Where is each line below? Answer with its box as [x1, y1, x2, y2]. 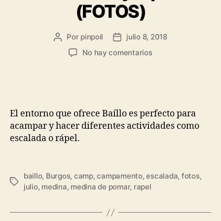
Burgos [45, 171, 71, 181]
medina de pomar [71, 182, 130, 192]
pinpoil [80, 32, 104, 41]
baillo [24, 171, 42, 181]
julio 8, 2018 [126, 32, 167, 41]
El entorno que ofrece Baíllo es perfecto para [10, 108, 196, 119]
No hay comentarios [82, 47, 152, 57]
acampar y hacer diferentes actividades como [10, 120, 199, 132]
